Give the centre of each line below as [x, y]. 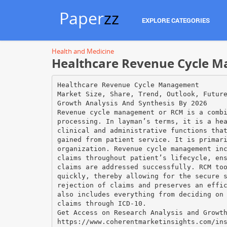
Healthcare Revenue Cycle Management [128, 85]
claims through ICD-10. [102, 203]
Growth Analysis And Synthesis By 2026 [132, 103]
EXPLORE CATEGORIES [176, 20]
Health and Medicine [83, 51]
